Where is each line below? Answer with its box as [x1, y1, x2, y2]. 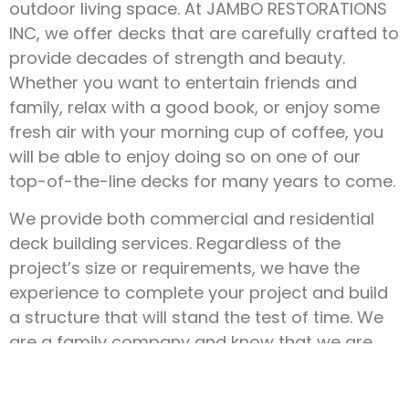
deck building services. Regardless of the [9, 232, 341, 256]
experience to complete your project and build [9, 281, 388, 305]
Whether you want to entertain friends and [9, 70, 357, 94]
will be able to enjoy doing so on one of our [9, 144, 361, 168]
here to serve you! [9, 355, 157, 379]
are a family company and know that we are [9, 330, 372, 354]
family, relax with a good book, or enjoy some [9, 95, 380, 119]
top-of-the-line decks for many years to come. [9, 169, 395, 193]
